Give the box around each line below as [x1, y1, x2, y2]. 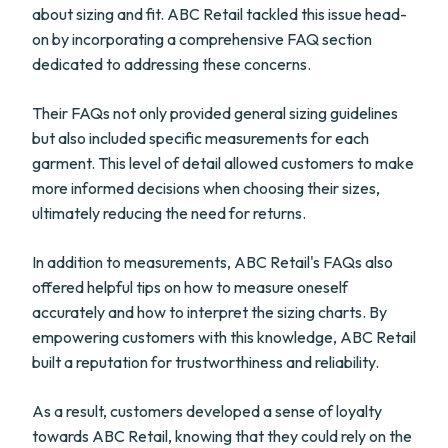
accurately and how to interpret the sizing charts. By [32, 302, 387, 322]
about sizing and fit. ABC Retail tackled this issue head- [32, 4, 407, 24]
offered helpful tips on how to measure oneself [32, 277, 348, 297]
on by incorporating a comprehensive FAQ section [32, 29, 372, 49]
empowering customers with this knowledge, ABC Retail [32, 327, 416, 347]
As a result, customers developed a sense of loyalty [32, 401, 382, 421]
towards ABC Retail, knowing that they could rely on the [32, 426, 412, 446]
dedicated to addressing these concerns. [32, 54, 311, 74]
